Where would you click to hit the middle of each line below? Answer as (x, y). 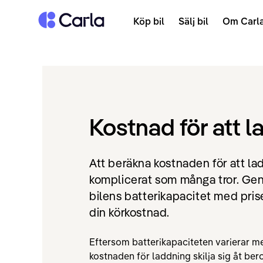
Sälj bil (193, 21)
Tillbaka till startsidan (75, 17)
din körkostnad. (129, 212)
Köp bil (149, 21)
